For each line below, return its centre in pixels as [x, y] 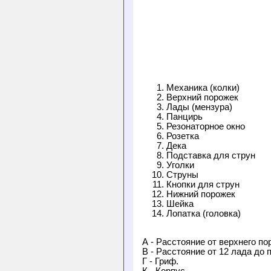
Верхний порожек [202, 98]
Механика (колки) [203, 88]
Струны [182, 175]
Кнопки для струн [203, 185]
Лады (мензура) [199, 107]
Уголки [180, 165]
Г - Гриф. [160, 261]
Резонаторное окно [206, 127]
